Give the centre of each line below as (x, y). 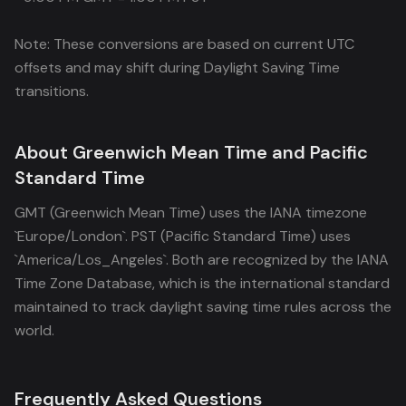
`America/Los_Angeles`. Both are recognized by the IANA (202, 260)
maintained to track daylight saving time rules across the (203, 307)
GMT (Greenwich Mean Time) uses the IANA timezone (191, 213)
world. (34, 330)
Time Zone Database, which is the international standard (202, 283)
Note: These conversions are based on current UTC (184, 44)
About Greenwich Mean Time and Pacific (191, 152)
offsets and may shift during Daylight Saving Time (177, 68)
